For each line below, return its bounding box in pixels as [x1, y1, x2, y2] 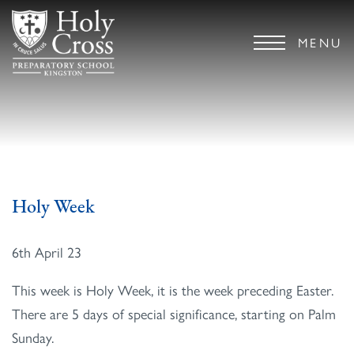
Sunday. [12, 327, 54, 348]
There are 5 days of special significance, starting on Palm [12, 303, 336, 324]
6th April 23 [12, 242, 81, 262]
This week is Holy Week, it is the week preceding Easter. [12, 280, 333, 300]
